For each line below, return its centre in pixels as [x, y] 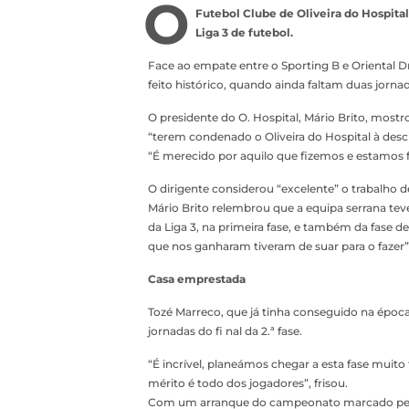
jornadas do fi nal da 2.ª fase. [225, 331]
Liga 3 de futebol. [244, 32]
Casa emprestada [197, 279]
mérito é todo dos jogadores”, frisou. [248, 383]
